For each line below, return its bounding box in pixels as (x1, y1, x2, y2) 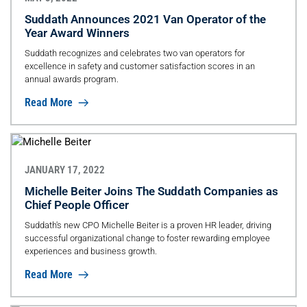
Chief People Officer (24, 197, 129, 212)
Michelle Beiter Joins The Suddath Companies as (24, 184, 278, 198)
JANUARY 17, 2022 (24, 163, 105, 176)
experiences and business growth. (24, 245, 157, 256)
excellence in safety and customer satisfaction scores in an (24, 61, 255, 71)
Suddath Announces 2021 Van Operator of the (24, 12, 266, 26)
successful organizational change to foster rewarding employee (24, 232, 270, 243)
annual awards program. (24, 74, 119, 84)
